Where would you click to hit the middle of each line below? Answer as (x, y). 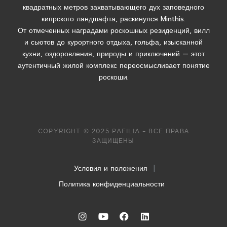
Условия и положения (111, 168)
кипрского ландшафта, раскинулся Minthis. (113, 19)
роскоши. (113, 77)
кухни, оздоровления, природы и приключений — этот (113, 54)
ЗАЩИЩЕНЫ (113, 140)
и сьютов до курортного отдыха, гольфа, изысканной (113, 42)
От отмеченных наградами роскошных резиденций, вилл (113, 30)
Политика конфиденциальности (111, 184)
